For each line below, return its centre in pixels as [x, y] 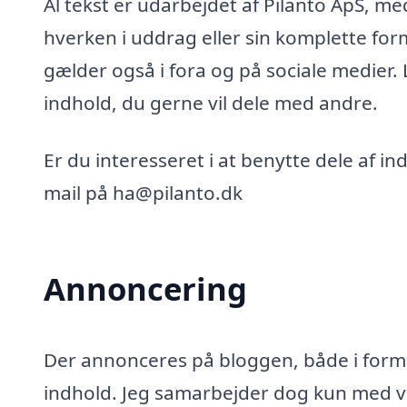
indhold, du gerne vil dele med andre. [211, 102]
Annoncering [145, 289]
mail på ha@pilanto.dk [143, 193]
